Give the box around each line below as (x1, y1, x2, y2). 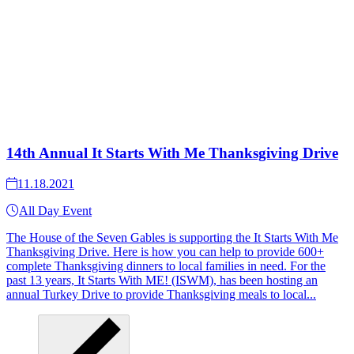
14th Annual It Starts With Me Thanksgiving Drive (6, 144, 338, 161)
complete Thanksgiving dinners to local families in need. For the (6, 258, 326, 273)
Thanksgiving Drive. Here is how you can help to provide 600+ (6, 244, 324, 258)
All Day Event (19, 203, 92, 217)
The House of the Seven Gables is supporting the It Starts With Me (6, 230, 338, 244)
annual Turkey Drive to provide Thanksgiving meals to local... (6, 287, 316, 301)
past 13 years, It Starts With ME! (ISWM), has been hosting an (6, 273, 318, 287)
